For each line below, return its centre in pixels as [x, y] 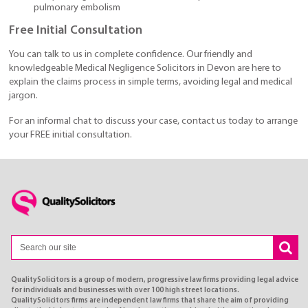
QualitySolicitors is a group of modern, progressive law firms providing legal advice [155, 280]
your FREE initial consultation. [70, 135]
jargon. [23, 96]
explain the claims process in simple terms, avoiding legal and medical [151, 82]
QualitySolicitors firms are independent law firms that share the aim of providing [150, 300]
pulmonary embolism [77, 8]
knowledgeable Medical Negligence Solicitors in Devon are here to [145, 69]
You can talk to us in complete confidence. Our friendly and [131, 55]
